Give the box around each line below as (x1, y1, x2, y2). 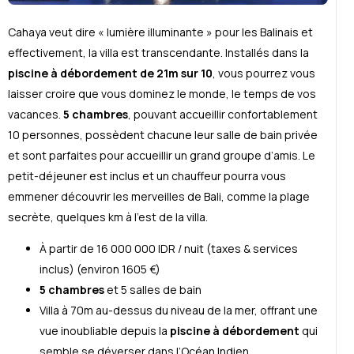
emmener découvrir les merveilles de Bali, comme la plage (8, 189, 310, 205)
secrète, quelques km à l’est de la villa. (8, 209, 208, 225)
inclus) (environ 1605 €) (40, 262, 160, 277)
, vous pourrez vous (213, 66, 315, 81)
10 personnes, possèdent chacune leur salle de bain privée (8, 127, 318, 143)
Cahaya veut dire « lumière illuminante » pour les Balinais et (8, 24, 313, 40)
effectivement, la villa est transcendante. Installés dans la (8, 45, 309, 61)
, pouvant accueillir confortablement (128, 107, 318, 122)
